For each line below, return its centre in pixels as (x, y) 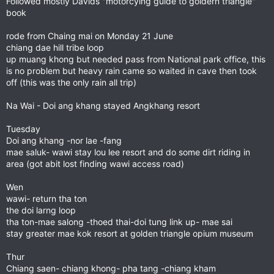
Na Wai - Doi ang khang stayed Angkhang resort (103, 106)
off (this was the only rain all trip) (71, 82)
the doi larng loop (41, 210)
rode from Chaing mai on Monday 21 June (90, 36)
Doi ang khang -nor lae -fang (64, 140)
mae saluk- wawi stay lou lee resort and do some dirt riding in (128, 152)
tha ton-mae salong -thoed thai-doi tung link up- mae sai (119, 222)
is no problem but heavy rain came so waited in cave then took (131, 71)
